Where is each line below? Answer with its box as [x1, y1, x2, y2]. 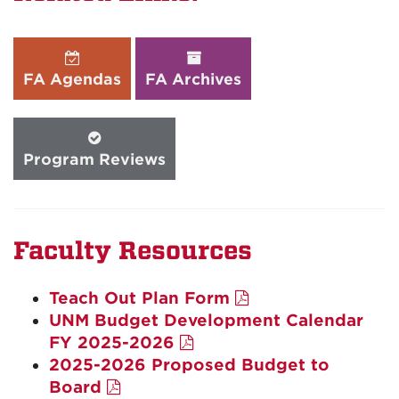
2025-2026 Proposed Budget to [49, 355, 330, 374]
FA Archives [145, 70, 241, 88]
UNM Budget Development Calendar [49, 311, 363, 330]
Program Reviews [23, 151, 166, 168]
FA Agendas [23, 70, 121, 88]
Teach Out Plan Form [49, 289, 235, 307]
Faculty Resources [13, 236, 252, 265]
